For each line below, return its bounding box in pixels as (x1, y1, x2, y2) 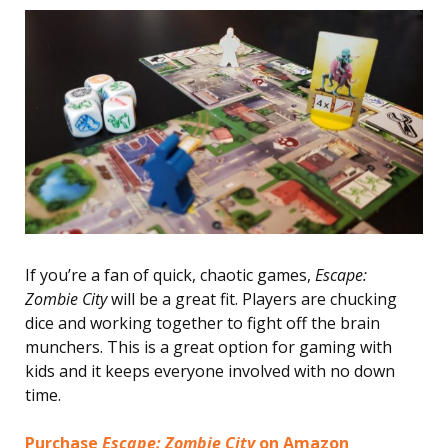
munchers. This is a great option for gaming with (25, 335, 392, 358)
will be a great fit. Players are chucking (107, 287, 397, 310)
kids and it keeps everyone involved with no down (25, 359, 395, 382)
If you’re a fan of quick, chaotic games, (25, 263, 315, 286)
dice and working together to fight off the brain (25, 311, 380, 334)
